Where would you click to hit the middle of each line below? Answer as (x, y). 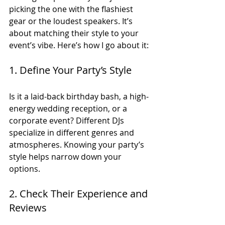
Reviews (28, 207)
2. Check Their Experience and (80, 193)
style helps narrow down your (66, 156)
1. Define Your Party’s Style (70, 70)
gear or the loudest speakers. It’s (72, 21)
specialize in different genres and (73, 132)
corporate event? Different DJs (68, 120)
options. (25, 168)
